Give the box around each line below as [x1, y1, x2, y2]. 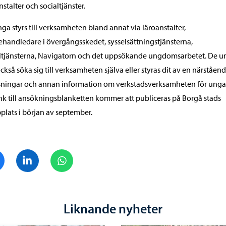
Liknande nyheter [64, 200, 162, 217]
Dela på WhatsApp [73, 149, 135, 160]
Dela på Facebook [4, 149, 64, 160]
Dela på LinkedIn [38, 149, 95, 160]
